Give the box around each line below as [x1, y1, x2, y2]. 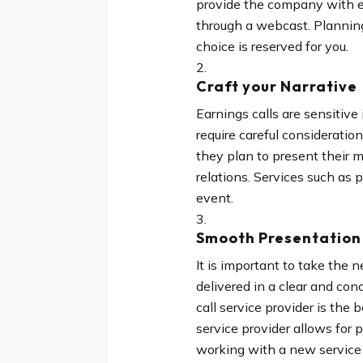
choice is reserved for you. [195, 37, 348, 54]
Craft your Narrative [195, 76, 357, 96]
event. [195, 189, 233, 206]
